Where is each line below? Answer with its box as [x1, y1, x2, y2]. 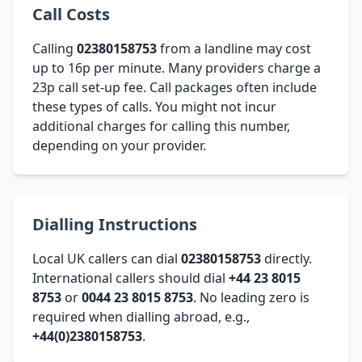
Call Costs [32, 2, 110, 25]
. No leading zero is [193, 288, 309, 306]
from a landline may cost [157, 39, 311, 57]
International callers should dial [32, 268, 229, 287]
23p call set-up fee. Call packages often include [32, 78, 317, 96]
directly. [261, 249, 312, 267]
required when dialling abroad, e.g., [32, 307, 250, 326]
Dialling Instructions [32, 213, 197, 235]
